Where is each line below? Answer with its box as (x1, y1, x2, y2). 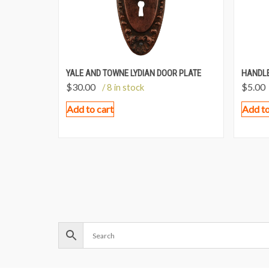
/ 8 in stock (102, 82, 144, 93)
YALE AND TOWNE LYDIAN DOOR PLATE (66, 68, 201, 79)
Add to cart (67, 103, 113, 115)
